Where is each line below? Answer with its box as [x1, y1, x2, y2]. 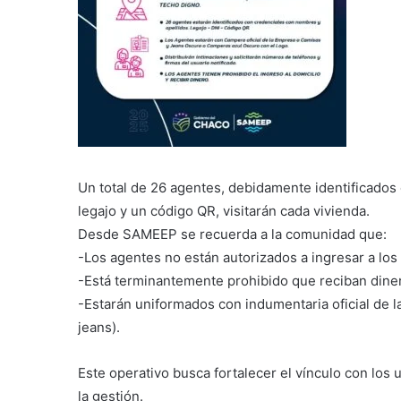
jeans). [78, 318, 120, 336]
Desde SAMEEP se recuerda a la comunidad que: [78, 225, 387, 243]
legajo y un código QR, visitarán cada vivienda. [78, 201, 370, 219]
